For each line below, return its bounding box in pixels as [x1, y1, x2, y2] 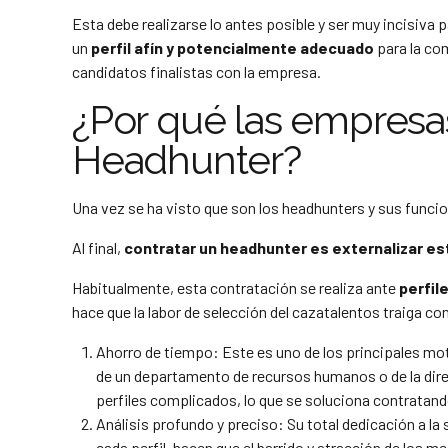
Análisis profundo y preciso [96, 414, 278, 433]
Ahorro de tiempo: [96, 342, 222, 361]
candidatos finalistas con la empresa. [72, 62, 321, 81]
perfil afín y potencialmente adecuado [91, 38, 374, 57]
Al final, [72, 238, 121, 257]
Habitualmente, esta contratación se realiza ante [72, 278, 399, 297]
